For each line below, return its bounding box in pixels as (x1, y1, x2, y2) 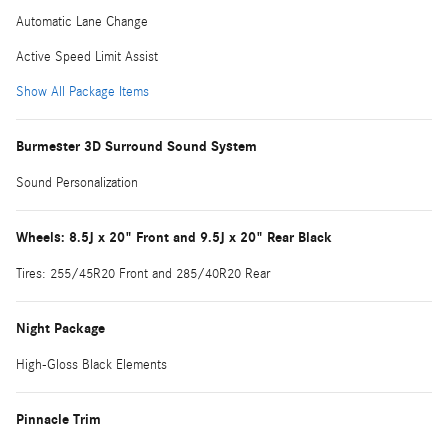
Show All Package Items (16, 83, 149, 100)
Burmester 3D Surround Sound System (16, 137, 257, 155)
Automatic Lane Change (16, 13, 148, 30)
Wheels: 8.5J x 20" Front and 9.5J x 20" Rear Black (16, 228, 332, 246)
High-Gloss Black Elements (16, 356, 167, 373)
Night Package (16, 319, 105, 337)
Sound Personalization (16, 174, 138, 191)
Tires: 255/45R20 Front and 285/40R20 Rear (16, 265, 270, 282)
